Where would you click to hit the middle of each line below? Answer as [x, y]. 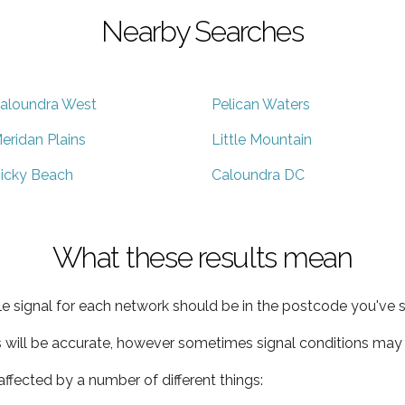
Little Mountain [262, 139]
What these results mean [202, 257]
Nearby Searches [202, 31]
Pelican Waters [261, 104]
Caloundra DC [258, 174]
